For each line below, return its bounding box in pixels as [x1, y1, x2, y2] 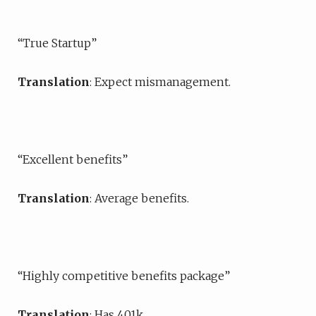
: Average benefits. [90, 191, 189, 205]
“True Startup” [18, 36, 97, 50]
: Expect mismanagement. [90, 75, 233, 89]
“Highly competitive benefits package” [18, 269, 230, 283]
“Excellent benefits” [18, 152, 128, 166]
